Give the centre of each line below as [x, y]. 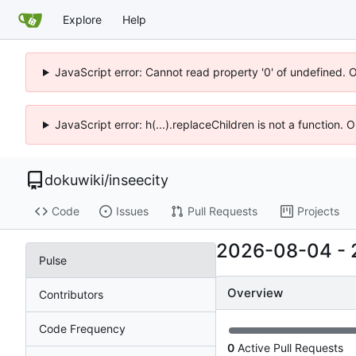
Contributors [71, 294]
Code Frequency [82, 328]
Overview [255, 293]
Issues [132, 211]
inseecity [139, 180]
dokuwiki [74, 180]
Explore [82, 19]
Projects [318, 211]
